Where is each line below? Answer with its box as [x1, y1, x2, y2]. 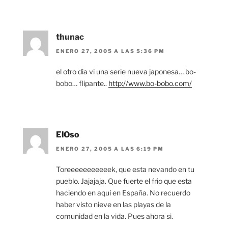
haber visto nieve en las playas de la [56, 200, 171, 209]
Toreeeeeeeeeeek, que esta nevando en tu [56, 165, 194, 174]
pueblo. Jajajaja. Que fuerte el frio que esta [56, 177, 192, 186]
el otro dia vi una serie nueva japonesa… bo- [56, 67, 196, 76]
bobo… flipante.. [56, 79, 108, 88]
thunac [56, 32, 84, 42]
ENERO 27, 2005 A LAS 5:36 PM [56, 48, 165, 54]
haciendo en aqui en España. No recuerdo [56, 188, 190, 197]
